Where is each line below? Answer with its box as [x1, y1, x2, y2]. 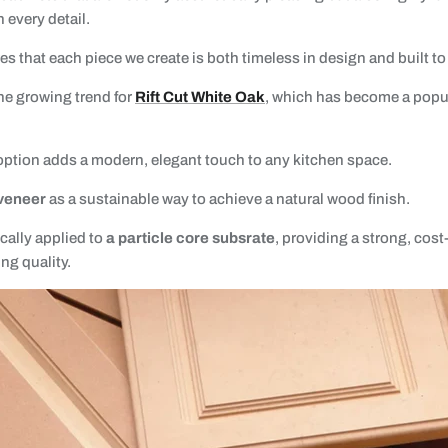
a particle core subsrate [106, 229, 275, 246]
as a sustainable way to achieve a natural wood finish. [46, 190, 410, 207]
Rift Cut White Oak [135, 88, 265, 105]
